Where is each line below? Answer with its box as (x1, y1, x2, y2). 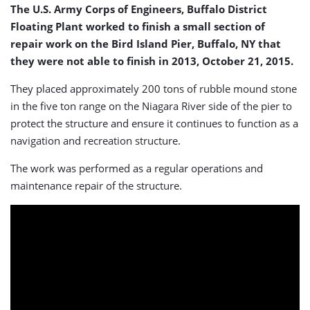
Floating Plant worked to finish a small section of (10, 19, 265, 33)
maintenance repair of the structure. (10, 179, 182, 192)
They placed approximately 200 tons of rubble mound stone (10, 82, 297, 95)
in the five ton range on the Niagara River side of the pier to (10, 99, 292, 113)
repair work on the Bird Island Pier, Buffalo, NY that (10, 37, 281, 51)
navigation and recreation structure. (10, 134, 181, 147)
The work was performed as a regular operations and (10, 161, 263, 175)
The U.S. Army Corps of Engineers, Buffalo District (10, 2, 267, 16)
